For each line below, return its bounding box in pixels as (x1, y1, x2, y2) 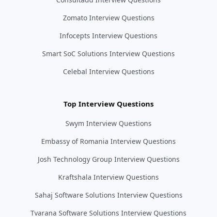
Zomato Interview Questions (62, 13, 155, 23)
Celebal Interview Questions (62, 67, 155, 77)
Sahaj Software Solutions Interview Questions (34, 190, 183, 200)
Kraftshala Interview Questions (58, 172, 159, 182)
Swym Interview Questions (65, 119, 152, 128)
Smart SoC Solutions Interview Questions (42, 49, 175, 59)
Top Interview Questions (63, 99, 154, 109)
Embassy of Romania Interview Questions (41, 137, 176, 146)
